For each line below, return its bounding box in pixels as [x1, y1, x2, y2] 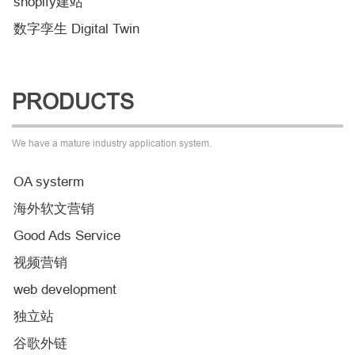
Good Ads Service [13, 227, 120, 243]
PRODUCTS [12, 88, 134, 114]
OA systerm [13, 174, 84, 189]
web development [13, 281, 116, 297]
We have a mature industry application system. [12, 136, 212, 149]
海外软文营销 [13, 200, 94, 216]
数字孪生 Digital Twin [13, 21, 139, 36]
